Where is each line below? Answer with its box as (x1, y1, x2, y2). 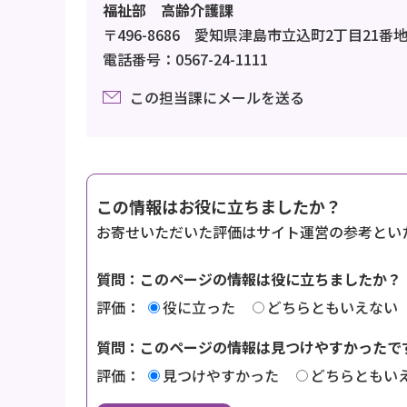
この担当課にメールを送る (130, 85, 304, 108)
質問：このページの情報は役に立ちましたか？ (96, 267, 402, 290)
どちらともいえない (267, 295, 398, 318)
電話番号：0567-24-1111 (103, 47, 268, 70)
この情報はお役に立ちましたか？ (96, 194, 342, 218)
